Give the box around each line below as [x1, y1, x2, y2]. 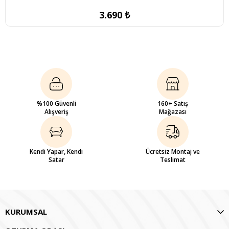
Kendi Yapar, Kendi [30, 147, 83, 156]
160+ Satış [157, 99, 188, 108]
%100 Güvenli [36, 99, 76, 108]
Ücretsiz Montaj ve [146, 147, 200, 156]
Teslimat [160, 155, 186, 164]
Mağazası [159, 107, 187, 116]
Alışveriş [44, 107, 68, 116]
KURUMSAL [5, 206, 47, 217]
